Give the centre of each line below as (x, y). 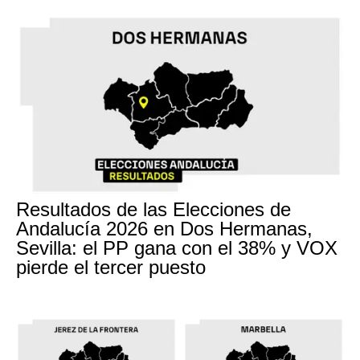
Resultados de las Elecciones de (153, 209)
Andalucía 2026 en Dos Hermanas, (164, 229)
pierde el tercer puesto (111, 267)
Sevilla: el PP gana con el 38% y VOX (177, 248)
